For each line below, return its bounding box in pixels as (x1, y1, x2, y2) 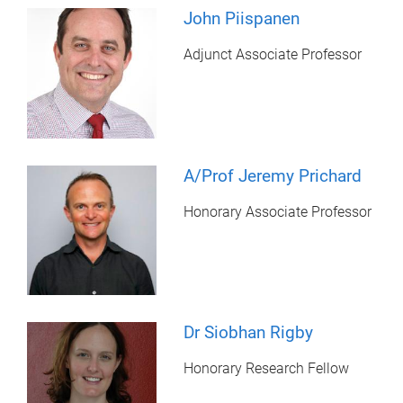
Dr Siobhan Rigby (184, 321, 314, 343)
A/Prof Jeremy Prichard (184, 165, 363, 186)
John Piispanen (184, 8, 300, 30)
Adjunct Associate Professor (184, 46, 363, 64)
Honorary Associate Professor (184, 202, 372, 220)
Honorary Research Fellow (184, 359, 350, 377)
